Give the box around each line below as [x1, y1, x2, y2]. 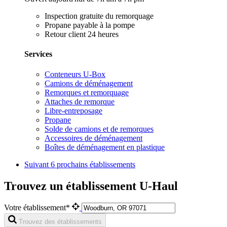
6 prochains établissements [51, 160, 135, 169]
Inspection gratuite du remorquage [45, 12, 154, 21]
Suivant [24, 160, 51, 169]
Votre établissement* [4, 203, 72, 212]
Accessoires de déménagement [45, 133, 142, 142]
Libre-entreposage [45, 106, 102, 115]
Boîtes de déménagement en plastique [45, 142, 165, 152]
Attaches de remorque [45, 97, 115, 106]
